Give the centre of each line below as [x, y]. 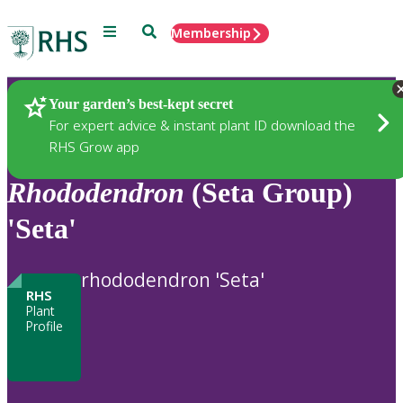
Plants [58, 105]
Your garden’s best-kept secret [141, 103]
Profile [44, 326]
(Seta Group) [269, 193]
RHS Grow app [94, 146]
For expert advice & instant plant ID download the [202, 125]
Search [162, 30]
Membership [211, 33]
